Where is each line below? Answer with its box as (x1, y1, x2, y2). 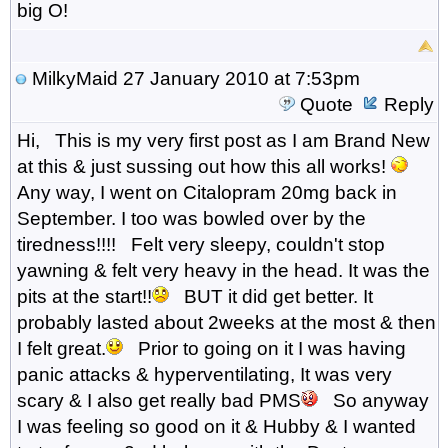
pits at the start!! (16, 285, 152, 307)
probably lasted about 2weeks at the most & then (16, 311, 436, 333)
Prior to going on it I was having (122, 337, 406, 359)
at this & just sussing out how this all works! (16, 155, 391, 177)
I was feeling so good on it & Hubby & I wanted (16, 415, 416, 437)
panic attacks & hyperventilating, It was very (16, 363, 392, 385)
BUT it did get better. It (168, 285, 373, 307)
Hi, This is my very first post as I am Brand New (16, 129, 430, 151)
